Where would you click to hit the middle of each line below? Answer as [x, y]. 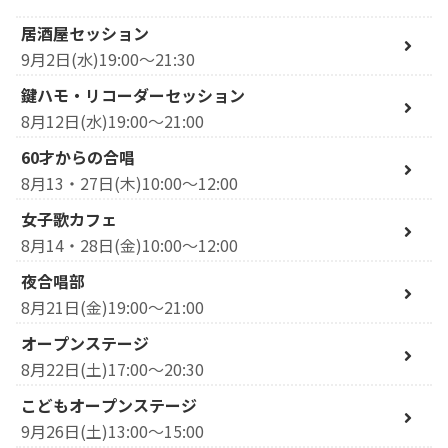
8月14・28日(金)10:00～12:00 [129, 244]
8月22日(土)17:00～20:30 [112, 368]
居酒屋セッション [85, 32]
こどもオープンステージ [109, 404]
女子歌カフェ [69, 218]
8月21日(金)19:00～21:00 [112, 306]
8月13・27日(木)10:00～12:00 [129, 182]
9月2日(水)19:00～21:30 [108, 58]
